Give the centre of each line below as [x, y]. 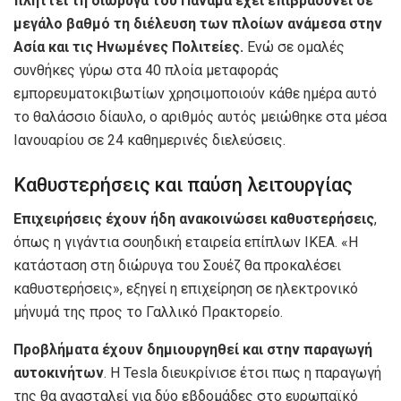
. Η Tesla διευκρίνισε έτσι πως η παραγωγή [243, 373]
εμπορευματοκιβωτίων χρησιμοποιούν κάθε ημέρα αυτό [195, 94]
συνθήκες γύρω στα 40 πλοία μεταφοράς [146, 70]
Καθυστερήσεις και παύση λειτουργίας [183, 184]
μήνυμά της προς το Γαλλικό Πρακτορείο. [148, 312]
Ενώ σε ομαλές [296, 47]
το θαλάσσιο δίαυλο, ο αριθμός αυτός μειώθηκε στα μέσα [200, 117]
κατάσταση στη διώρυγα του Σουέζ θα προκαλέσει [177, 266]
